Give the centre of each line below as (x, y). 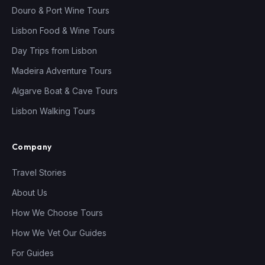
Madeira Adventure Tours (62, 70)
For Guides (33, 253)
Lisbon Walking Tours (54, 111)
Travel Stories (39, 172)
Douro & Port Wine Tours (61, 10)
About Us (30, 192)
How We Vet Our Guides (59, 232)
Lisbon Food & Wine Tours (63, 30)
